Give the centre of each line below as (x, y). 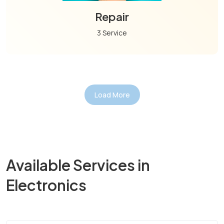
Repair (112, 17)
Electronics (46, 185)
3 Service (112, 33)
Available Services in (78, 165)
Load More (112, 95)
